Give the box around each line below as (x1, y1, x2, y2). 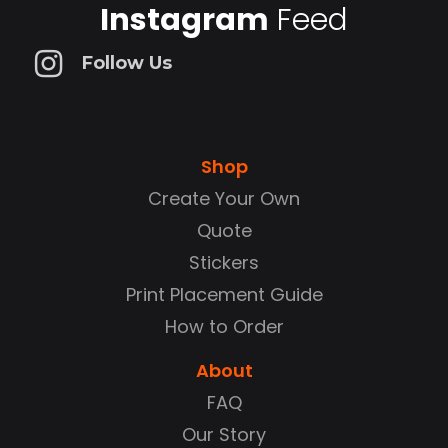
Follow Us (82, 52, 172, 75)
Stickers (189, 249, 259, 275)
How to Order (164, 313, 284, 339)
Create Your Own (148, 185, 300, 211)
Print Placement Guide (125, 281, 323, 307)
